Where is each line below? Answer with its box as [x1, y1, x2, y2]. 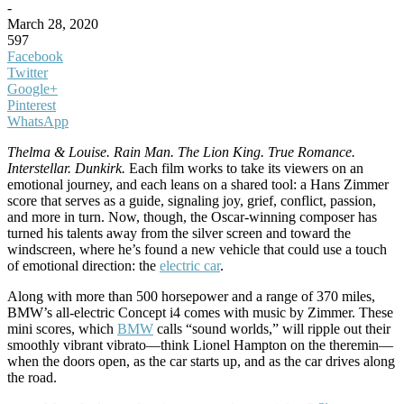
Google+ [7, 81, 58, 96]
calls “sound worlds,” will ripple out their [153, 321, 390, 336]
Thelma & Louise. [7, 144, 110, 160]
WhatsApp [7, 114, 69, 129]
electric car [160, 258, 220, 273]
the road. [7, 370, 57, 385]
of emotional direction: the [7, 258, 160, 273]
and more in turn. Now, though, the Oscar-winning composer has [7, 209, 377, 225]
